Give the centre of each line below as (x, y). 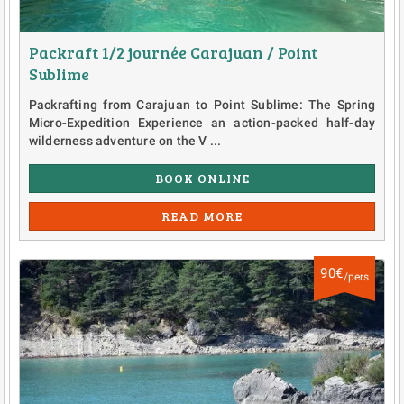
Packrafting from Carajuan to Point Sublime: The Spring (202, 104)
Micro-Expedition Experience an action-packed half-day (202, 122)
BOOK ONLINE (202, 178)
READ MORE (202, 216)
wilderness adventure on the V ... (125, 140)
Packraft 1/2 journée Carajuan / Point (173, 52)
